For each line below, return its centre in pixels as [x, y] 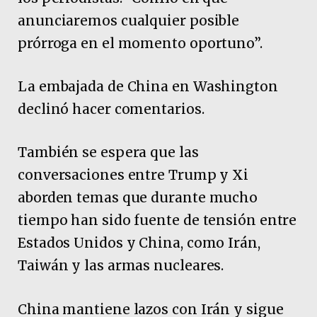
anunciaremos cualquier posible [129, 20]
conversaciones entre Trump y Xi [133, 175]
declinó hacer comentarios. [111, 109]
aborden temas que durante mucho [138, 198]
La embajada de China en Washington [148, 87]
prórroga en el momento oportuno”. [140, 43]
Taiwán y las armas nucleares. [121, 266]
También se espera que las [108, 152]
